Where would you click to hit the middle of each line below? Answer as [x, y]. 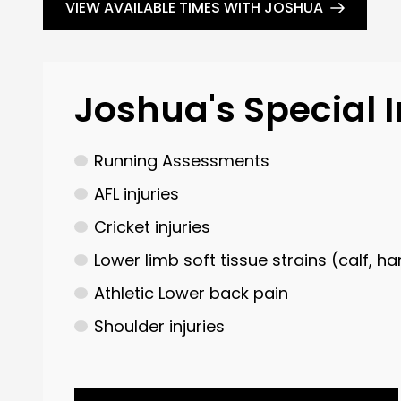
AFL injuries [136, 194]
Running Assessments [181, 161]
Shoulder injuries [159, 327]
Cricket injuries [152, 227]
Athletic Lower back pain [191, 294]
